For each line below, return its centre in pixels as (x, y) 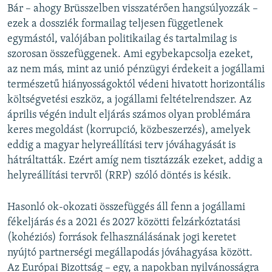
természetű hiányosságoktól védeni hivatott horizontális (136, 84)
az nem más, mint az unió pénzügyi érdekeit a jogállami (136, 69)
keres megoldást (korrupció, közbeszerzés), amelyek (129, 130)
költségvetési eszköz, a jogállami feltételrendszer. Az (129, 100)
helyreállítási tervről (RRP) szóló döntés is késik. (119, 175)
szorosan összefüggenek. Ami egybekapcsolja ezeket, (130, 54)
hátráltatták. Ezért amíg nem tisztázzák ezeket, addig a (135, 160)
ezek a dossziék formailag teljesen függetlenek (115, 24)
